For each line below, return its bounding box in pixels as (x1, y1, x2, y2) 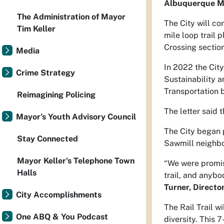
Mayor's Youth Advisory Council (16, 112, 136, 121)
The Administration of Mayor (17, 12, 125, 21)
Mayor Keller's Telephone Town (17, 156, 134, 165)
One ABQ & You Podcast (16, 212, 108, 221)
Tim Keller (17, 24, 55, 33)
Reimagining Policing (17, 90, 95, 99)
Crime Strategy (16, 68, 75, 77)
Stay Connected (17, 134, 78, 143)
